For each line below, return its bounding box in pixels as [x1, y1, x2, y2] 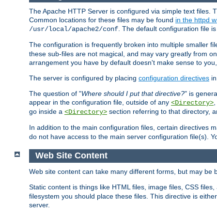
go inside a [29, 108, 64, 116]
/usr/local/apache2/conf [29, 25, 118, 33]
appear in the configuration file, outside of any [29, 98, 171, 107]
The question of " [29, 90, 81, 98]
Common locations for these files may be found [29, 16, 175, 24]
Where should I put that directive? [81, 90, 185, 98]
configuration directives [139, 74, 209, 82]
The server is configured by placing [29, 74, 139, 82]
